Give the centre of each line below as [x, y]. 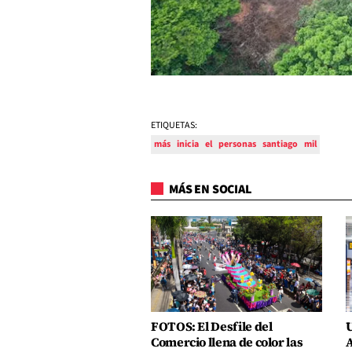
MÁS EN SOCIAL [209, 189]
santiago [280, 144]
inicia [188, 144]
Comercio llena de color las [227, 342]
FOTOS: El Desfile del [212, 326]
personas [237, 144]
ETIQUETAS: [174, 125]
